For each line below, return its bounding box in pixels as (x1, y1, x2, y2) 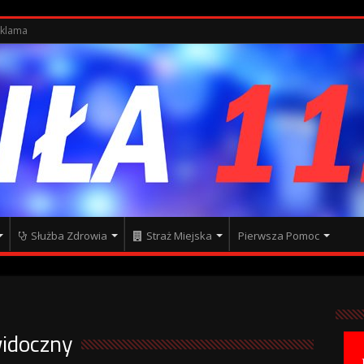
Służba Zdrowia (30, 228, 107, 243)
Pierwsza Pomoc (237, 228, 319, 243)
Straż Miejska (145, 228, 212, 243)
